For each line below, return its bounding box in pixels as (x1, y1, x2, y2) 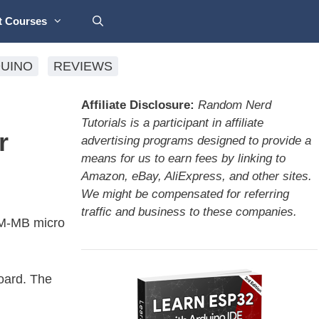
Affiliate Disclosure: (80, 98, 194, 112)
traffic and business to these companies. (80, 205, 297, 219)
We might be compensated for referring (80, 187, 289, 201)
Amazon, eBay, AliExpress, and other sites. (80, 169, 312, 183)
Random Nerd (197, 98, 271, 112)
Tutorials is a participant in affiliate (80, 116, 263, 130)
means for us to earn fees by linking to (80, 152, 286, 165)
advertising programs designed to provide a (80, 134, 311, 147)
